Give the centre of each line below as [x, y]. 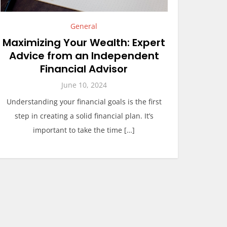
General [84, 26]
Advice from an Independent [84, 56]
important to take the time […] [84, 130]
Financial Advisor [84, 69]
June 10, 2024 [84, 85]
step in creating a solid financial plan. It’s [84, 116]
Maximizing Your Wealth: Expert [84, 43]
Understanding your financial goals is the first [84, 102]
